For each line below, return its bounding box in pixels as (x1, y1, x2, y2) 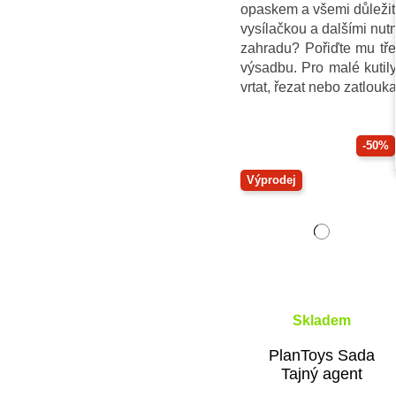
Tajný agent (281, 364, 363, 383)
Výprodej (246, 173, 296, 187)
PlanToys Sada (269, 346, 376, 364)
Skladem (293, 312, 352, 328)
